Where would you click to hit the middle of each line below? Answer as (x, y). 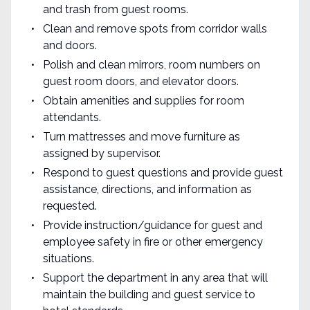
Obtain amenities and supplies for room (143, 100)
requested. (70, 206)
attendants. (72, 117)
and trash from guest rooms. (115, 9)
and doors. (70, 45)
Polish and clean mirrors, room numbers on (151, 64)
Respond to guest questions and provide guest (163, 172)
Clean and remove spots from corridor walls (155, 28)
